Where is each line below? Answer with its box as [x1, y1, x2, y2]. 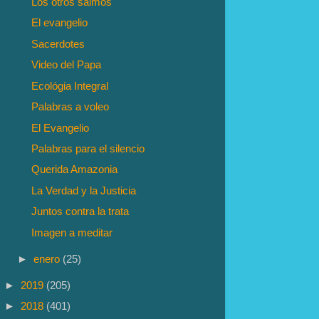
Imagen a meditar [31, 226, 113, 239]
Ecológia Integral [31, 79, 109, 92]
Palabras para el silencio [31, 142, 145, 155]
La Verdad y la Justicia [31, 184, 137, 197]
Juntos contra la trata [31, 205, 130, 218]
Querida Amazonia [31, 163, 118, 176]
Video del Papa [31, 58, 102, 71]
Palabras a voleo [31, 100, 110, 113]
